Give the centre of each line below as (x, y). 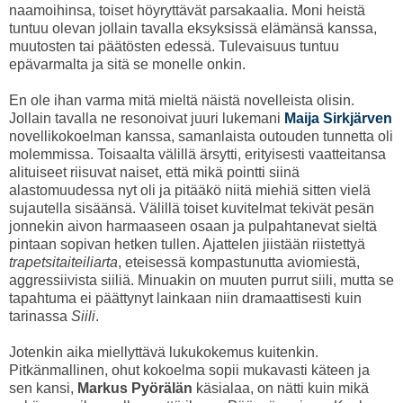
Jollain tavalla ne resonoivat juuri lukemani (147, 119)
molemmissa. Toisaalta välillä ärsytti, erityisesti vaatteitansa (197, 155)
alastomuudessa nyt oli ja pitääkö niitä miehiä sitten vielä (190, 191)
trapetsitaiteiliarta (63, 263)
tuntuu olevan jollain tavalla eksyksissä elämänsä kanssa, (193, 29)
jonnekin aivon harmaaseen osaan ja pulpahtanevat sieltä (193, 227)
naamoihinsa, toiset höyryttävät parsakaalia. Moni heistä (187, 11)
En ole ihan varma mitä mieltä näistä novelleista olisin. (182, 101)
